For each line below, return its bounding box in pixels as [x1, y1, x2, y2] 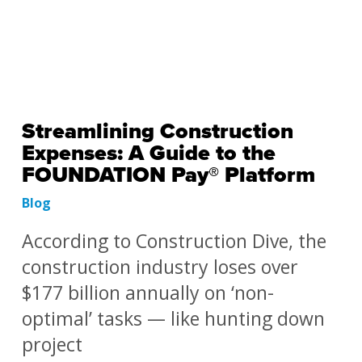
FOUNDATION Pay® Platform [21, 162, 315, 188]
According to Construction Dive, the [21, 228, 326, 254]
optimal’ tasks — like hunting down [21, 305, 325, 331]
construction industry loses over [21, 254, 298, 280]
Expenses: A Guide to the [21, 140, 276, 166]
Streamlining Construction [21, 118, 293, 145]
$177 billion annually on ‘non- [21, 280, 274, 305]
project [21, 331, 82, 357]
